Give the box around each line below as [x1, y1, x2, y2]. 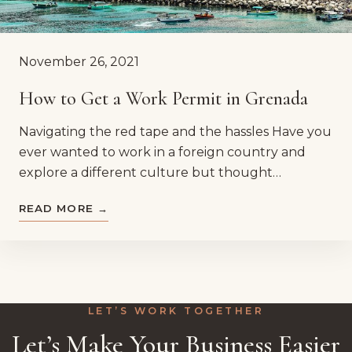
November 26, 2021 [19, 54, 139, 70]
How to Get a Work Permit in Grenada [19, 86, 308, 110]
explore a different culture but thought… [19, 164, 281, 180]
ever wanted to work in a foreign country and [19, 144, 306, 159]
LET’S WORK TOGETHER [87, 304, 265, 317]
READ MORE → [19, 201, 108, 214]
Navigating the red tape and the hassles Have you [19, 123, 332, 139]
